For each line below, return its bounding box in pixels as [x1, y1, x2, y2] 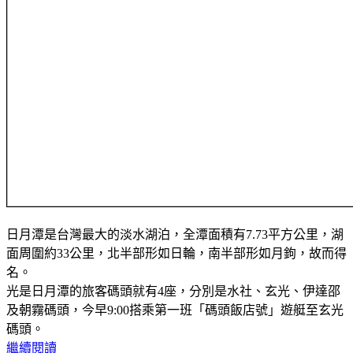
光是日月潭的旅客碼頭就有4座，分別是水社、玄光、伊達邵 [6, 284, 340, 298]
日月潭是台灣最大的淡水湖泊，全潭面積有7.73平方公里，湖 [6, 227, 344, 241]
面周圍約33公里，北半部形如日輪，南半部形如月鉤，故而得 [6, 246, 347, 260]
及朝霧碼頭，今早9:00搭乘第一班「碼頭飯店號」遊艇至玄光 [6, 303, 344, 317]
